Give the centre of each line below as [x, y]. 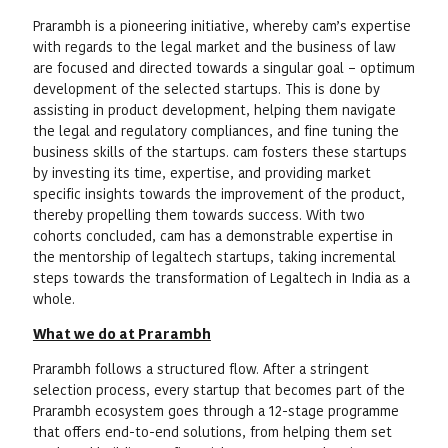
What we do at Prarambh [121, 334]
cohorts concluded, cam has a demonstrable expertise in [212, 236]
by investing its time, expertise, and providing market [201, 173]
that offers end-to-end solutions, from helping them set [212, 432]
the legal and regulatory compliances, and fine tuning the [215, 131]
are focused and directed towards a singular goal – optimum [223, 68]
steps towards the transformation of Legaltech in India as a [221, 278]
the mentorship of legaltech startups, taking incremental [214, 257]
